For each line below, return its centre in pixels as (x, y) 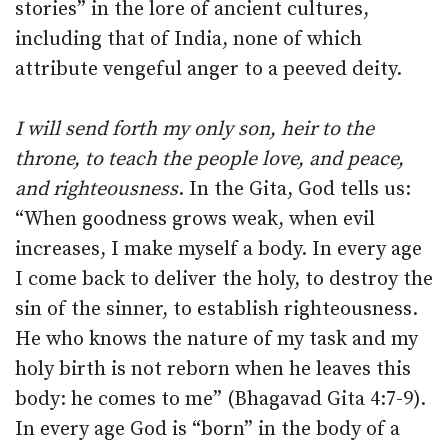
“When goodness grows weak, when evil (195, 219)
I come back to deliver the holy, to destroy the (224, 279)
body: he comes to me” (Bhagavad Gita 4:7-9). (220, 399)
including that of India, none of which (188, 39)
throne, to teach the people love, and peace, (209, 159)
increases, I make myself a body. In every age (218, 249)
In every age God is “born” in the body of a (207, 429)
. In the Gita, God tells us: (294, 189)
